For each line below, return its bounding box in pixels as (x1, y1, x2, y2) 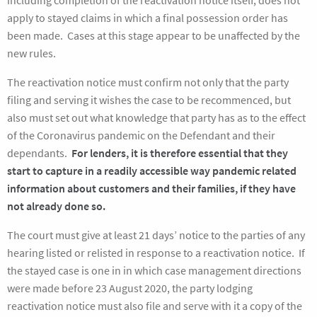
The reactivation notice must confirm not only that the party (7, 75, 289, 89)
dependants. (7, 146, 71, 160)
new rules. (7, 46, 56, 60)
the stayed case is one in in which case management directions (7, 263, 301, 277)
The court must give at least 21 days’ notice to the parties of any (7, 228, 305, 242)
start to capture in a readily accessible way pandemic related (7, 163, 296, 178)
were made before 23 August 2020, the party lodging (7, 281, 253, 295)
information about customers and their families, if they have (7, 181, 296, 195)
